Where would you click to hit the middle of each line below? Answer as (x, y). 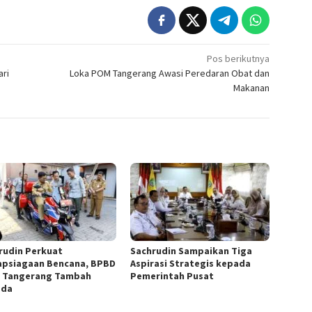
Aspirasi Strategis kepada (191, 264)
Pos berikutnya (239, 59)
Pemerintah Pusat (172, 276)
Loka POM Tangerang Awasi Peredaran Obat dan (170, 73)
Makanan (252, 88)
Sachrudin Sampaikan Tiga (192, 251)
